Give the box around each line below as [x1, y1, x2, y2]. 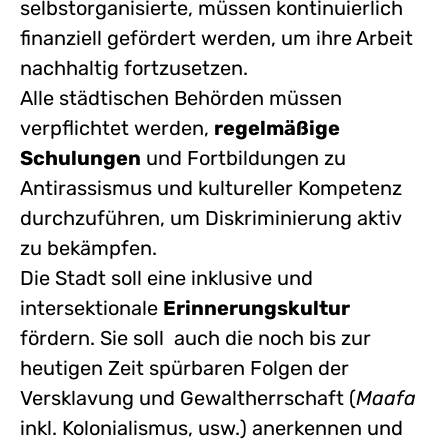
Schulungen [20, 146, 141, 170]
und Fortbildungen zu [141, 146, 346, 170]
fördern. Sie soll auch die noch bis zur [20, 326, 371, 350]
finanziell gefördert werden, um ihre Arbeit [20, 26, 413, 50]
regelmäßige [214, 116, 340, 140]
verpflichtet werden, [20, 116, 214, 140]
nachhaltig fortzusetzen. [20, 56, 253, 80]
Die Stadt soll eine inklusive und [20, 266, 313, 290]
